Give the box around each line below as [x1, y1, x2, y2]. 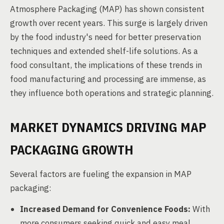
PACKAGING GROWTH [10, 141, 133, 158]
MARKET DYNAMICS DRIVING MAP [10, 118, 206, 135]
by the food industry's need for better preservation [10, 31, 201, 42]
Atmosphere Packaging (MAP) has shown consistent [10, 3, 204, 14]
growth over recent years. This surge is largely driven [10, 17, 207, 28]
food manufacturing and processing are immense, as [10, 73, 206, 84]
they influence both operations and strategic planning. [10, 87, 213, 98]
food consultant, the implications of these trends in [10, 59, 202, 70]
